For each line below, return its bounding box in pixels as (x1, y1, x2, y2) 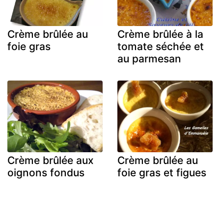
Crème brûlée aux (7, 154, 94, 166)
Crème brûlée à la (117, 28, 203, 41)
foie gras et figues (117, 166, 206, 179)
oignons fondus (7, 166, 84, 179)
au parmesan (117, 53, 181, 65)
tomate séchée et (117, 40, 204, 53)
